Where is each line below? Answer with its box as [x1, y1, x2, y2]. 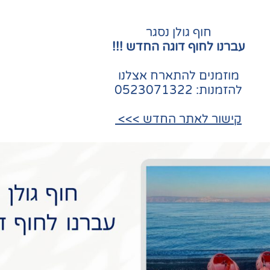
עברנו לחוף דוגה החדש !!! [112, 39, 245, 54]
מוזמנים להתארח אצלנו [118, 68, 239, 83]
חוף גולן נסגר [145, 25, 212, 40]
